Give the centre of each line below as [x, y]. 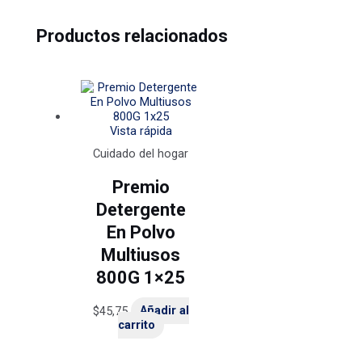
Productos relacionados [133, 36]
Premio [141, 187]
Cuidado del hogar [141, 154]
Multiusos [141, 255]
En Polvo [141, 232]
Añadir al [164, 311]
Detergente [141, 209]
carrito [136, 325]
